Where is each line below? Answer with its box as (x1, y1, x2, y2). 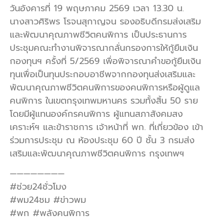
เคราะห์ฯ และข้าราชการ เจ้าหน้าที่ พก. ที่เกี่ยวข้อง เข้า (10, 120, 203, 134)
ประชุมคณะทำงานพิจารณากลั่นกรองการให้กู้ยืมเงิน (10, 41, 198, 55)
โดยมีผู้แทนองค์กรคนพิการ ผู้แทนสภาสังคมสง (10, 107, 183, 121)
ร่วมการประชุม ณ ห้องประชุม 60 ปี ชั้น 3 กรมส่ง (10, 133, 195, 147)
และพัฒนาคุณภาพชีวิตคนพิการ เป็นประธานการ (10, 28, 187, 42)
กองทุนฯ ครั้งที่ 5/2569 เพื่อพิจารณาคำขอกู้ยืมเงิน (10, 54, 201, 68)
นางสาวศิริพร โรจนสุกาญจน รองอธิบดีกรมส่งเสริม (10, 15, 201, 28)
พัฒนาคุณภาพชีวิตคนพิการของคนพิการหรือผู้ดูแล (10, 81, 200, 94)
